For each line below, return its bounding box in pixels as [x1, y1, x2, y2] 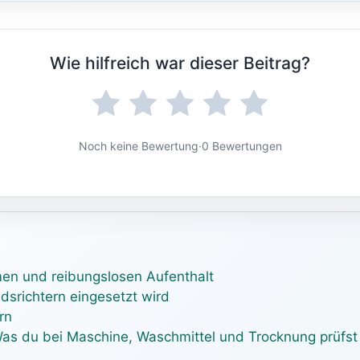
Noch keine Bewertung [78, 138, 198, 153]
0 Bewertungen [201, 138, 282, 153]
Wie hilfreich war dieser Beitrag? [50, 52, 310, 73]
